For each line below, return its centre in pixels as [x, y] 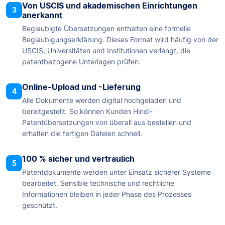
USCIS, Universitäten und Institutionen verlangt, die [106, 51]
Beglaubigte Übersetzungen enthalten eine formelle [106, 29]
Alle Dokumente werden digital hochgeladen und [102, 100]
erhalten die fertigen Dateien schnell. [82, 134]
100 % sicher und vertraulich [78, 159]
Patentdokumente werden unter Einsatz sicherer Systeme [117, 172]
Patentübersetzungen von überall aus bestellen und [107, 123]
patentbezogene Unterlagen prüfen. [81, 62]
